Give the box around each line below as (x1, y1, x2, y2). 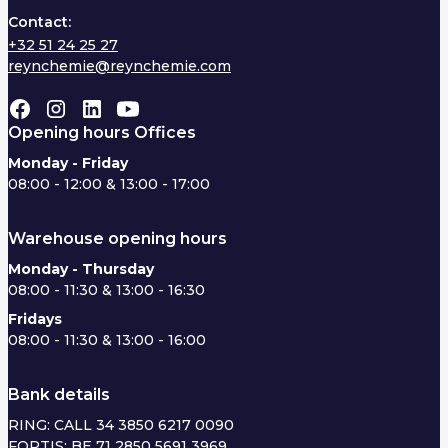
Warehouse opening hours (8, 229, 227, 249)
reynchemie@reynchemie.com (8, 57, 231, 76)
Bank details (8, 385, 110, 405)
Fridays (8, 310, 62, 329)
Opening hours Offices (8, 123, 196, 143)
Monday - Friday (8, 154, 128, 173)
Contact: (8, 13, 71, 32)
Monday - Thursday (8, 260, 154, 279)
